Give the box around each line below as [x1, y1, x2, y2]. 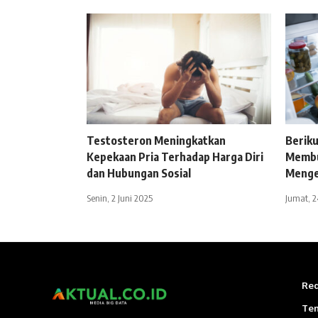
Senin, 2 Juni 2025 [87, 192, 153, 204]
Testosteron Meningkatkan [87, 133, 226, 148]
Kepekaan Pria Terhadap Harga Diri [87, 150, 263, 165]
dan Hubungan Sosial [87, 166, 191, 181]
